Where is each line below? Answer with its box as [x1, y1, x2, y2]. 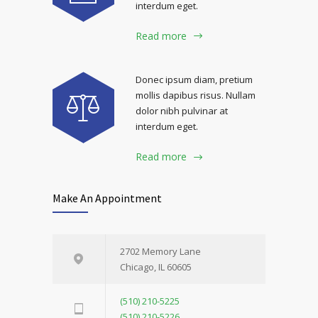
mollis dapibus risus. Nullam [136, 89, 256, 102]
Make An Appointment [53, 191, 162, 205]
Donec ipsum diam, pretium [136, 73, 253, 87]
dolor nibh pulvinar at [136, 104, 228, 118]
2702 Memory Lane [120, 245, 201, 258]
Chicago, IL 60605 [120, 261, 192, 273]
